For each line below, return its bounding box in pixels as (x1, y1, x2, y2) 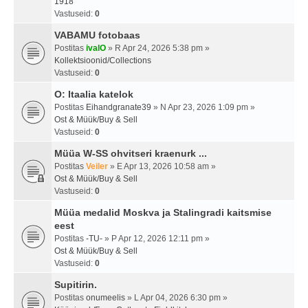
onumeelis (86, 293, 125, 303)
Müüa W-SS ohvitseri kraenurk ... (54, 148, 207, 159)
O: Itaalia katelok (54, 89, 133, 100)
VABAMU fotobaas (54, 30, 140, 41)
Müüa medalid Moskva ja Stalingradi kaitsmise (54, 207, 272, 219)
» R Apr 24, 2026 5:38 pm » (106, 43, 210, 54)
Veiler (86, 162, 108, 172)
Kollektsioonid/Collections (54, 56, 151, 66)
